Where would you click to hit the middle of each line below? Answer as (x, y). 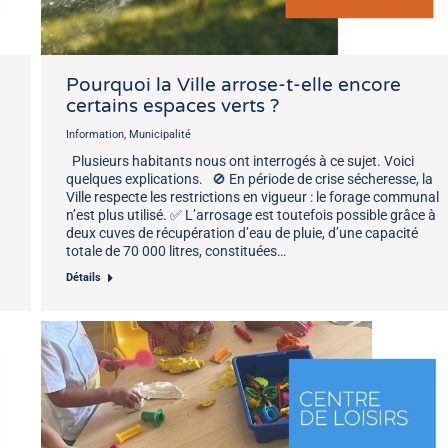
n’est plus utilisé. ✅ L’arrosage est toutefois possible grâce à (251, 214)
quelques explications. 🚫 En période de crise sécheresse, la (249, 178)
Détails (83, 277)
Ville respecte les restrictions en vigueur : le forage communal (252, 196)
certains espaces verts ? (172, 105)
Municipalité (160, 134)
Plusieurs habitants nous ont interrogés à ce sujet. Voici (240, 160)
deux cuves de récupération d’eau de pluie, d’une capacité (242, 232)
